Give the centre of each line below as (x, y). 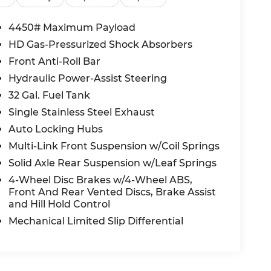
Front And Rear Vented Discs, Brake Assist (113, 192)
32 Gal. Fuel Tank (50, 95)
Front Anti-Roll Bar (55, 61)
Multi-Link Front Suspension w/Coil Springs (114, 146)
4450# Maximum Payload (72, 27)
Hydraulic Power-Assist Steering (88, 78)
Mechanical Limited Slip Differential (96, 221)
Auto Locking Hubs (56, 129)
